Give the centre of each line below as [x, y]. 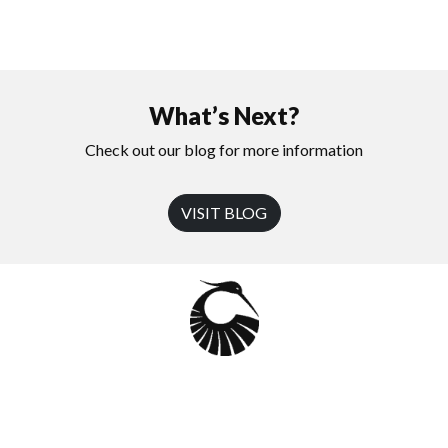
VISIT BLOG [224, 212]
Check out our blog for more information [224, 149]
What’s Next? [224, 115]
